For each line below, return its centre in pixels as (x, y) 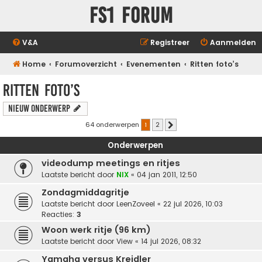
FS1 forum (131, 15)
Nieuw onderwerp (39, 109)
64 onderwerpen (113, 124)
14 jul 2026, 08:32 (171, 242)
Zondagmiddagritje (85, 193)
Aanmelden (233, 42)
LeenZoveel (136, 204)
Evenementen (154, 64)
